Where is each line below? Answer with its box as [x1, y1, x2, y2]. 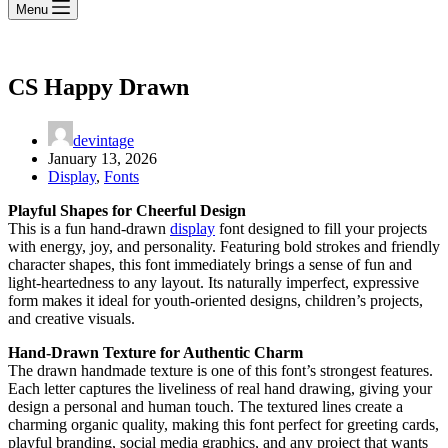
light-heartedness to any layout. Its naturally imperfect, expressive [8, 273, 419, 291]
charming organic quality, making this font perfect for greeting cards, [8, 415, 439, 433]
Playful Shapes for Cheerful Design [8, 201, 246, 219]
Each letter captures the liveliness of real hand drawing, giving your [8, 379, 432, 397]
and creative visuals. [8, 309, 135, 327]
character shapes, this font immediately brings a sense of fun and [8, 255, 412, 273]
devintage [73, 131, 134, 149]
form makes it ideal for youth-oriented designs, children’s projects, [8, 291, 423, 309]
